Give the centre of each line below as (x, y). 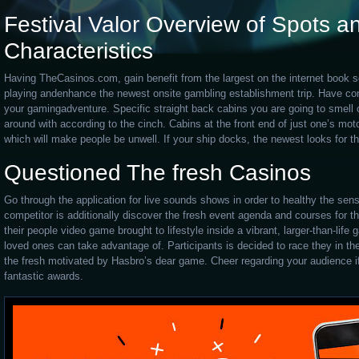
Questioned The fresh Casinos (157, 173)
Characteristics (79, 51)
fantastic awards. (44, 276)
